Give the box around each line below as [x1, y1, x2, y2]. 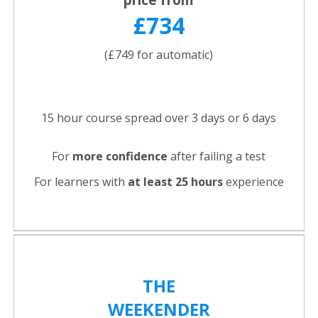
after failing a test [168, 148, 265, 165]
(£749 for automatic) [104, 47, 213, 63]
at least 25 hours [127, 174, 223, 190]
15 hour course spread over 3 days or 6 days [41, 110, 276, 126]
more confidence [72, 148, 168, 165]
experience [222, 174, 284, 190]
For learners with [33, 174, 128, 190]
